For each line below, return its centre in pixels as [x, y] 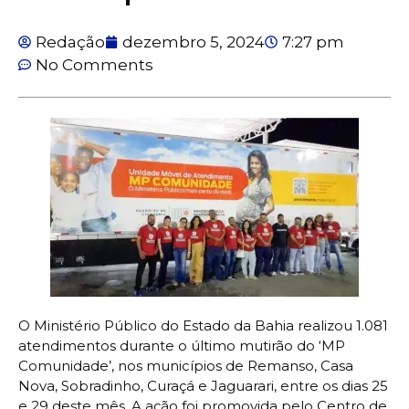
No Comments [94, 64]
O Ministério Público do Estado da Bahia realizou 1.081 [203, 325]
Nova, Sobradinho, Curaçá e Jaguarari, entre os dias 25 [203, 385]
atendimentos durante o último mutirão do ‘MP [182, 345]
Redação [70, 42]
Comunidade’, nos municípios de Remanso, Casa [186, 365]
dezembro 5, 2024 [194, 42]
